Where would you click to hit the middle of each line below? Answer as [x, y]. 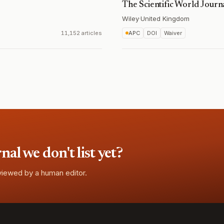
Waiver [173, 33]
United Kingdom [165, 18]
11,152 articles [81, 33]
